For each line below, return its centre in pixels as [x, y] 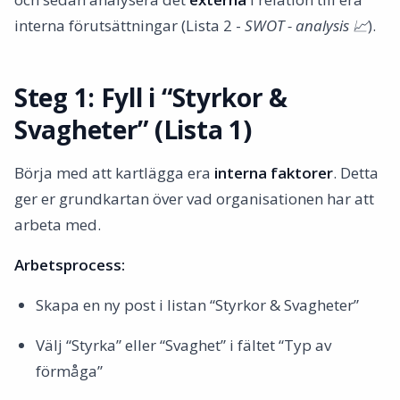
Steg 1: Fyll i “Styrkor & [151, 97]
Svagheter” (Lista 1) [133, 129]
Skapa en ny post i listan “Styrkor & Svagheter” [197, 305]
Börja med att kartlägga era [114, 173]
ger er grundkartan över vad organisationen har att [194, 199]
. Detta [356, 173]
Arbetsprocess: [70, 265]
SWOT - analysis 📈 [306, 25]
